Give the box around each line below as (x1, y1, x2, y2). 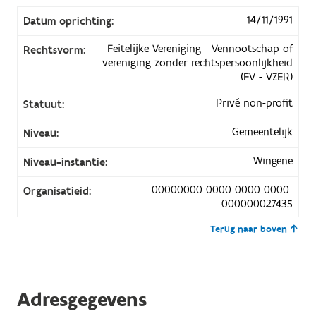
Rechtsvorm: (23, 43, 85, 58)
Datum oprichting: (23, 14, 114, 29)
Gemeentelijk (232, 125, 293, 140)
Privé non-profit (216, 96, 293, 111)
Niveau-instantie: (23, 155, 107, 170)
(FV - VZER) (241, 70, 293, 85)
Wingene (253, 154, 293, 169)
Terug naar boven (210, 223, 288, 236)
